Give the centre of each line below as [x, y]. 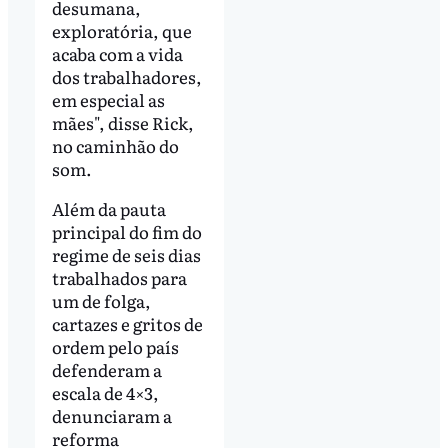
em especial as [108, 99]
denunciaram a [111, 415]
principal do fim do [126, 231]
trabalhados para [119, 277]
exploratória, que [121, 30]
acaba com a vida [117, 53]
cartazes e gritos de [127, 323]
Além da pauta [108, 208]
